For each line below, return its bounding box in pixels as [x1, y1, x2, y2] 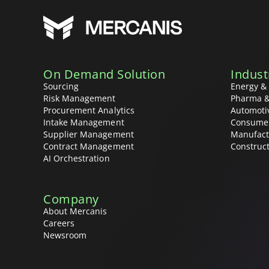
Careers [43, 217, 75, 229]
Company [43, 190, 99, 207]
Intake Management [43, 116, 124, 128]
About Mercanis [43, 205, 107, 217]
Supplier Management [43, 128, 134, 140]
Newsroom [43, 229, 87, 241]
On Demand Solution [43, 65, 165, 82]
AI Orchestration [43, 152, 110, 164]
